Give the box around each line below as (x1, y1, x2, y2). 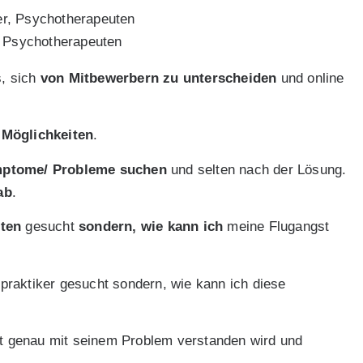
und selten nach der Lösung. (166, 161, 347, 177)
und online (276, 70, 344, 86)
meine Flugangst (223, 219, 330, 235)
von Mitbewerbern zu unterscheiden (40, 70, 277, 86)
